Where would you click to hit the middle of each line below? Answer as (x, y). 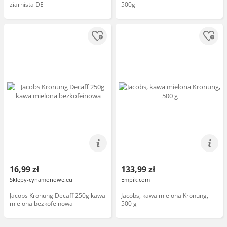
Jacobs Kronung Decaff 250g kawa (58, 195)
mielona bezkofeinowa (41, 203)
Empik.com (136, 180)
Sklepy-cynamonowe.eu (41, 180)
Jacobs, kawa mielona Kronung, (165, 195)
